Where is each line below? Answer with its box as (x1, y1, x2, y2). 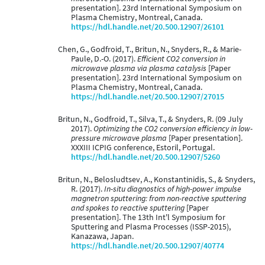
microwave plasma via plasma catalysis (71, 63, 206, 74)
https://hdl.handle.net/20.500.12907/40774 (71, 241, 224, 251)
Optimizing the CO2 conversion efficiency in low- (93, 124, 253, 134)
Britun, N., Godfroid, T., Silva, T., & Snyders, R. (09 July (57, 114, 243, 125)
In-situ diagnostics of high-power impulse (104, 184, 241, 195)
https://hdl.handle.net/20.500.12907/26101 (71, 22, 224, 33)
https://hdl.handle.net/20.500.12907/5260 (71, 152, 220, 163)
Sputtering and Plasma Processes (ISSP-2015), (71, 222, 231, 232)
